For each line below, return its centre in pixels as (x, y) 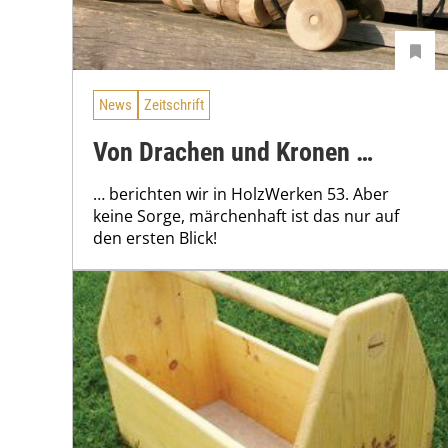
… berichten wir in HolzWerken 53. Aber (241, 193)
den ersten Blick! (155, 237)
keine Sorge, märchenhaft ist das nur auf (246, 215)
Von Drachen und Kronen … (233, 151)
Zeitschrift (174, 105)
